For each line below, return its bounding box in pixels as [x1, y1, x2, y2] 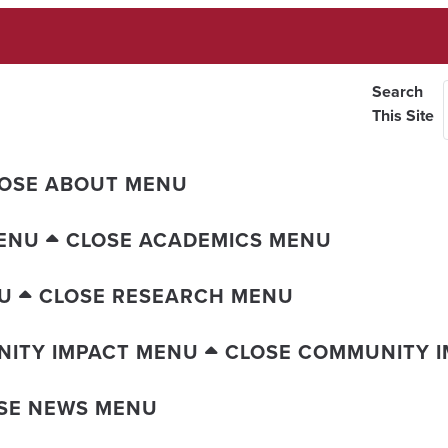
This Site [371, 104, 434, 127]
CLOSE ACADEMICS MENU [66, 225, 332, 254]
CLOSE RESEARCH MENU [39, 281, 294, 310]
